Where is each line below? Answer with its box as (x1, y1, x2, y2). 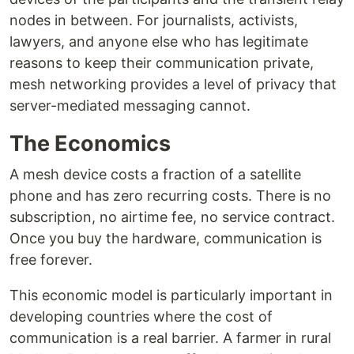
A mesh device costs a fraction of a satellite (9, 166, 301, 183)
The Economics (9, 130, 171, 156)
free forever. (9, 251, 92, 268)
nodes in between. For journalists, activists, (9, 12, 298, 28)
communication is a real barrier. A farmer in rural (9, 330, 331, 346)
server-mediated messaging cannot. (9, 97, 250, 114)
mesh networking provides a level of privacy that (9, 76, 337, 92)
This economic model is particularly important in (9, 287, 333, 303)
